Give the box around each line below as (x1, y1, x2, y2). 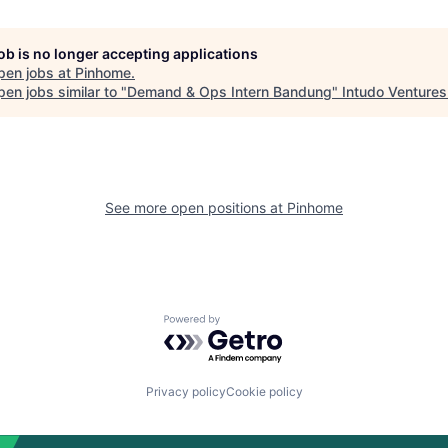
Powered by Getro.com (163, 314, 339, 335)
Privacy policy (145, 383, 226, 399)
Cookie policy (225, 383, 303, 399)
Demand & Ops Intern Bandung (127, 83, 332, 100)
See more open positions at (105, 199, 287, 216)
